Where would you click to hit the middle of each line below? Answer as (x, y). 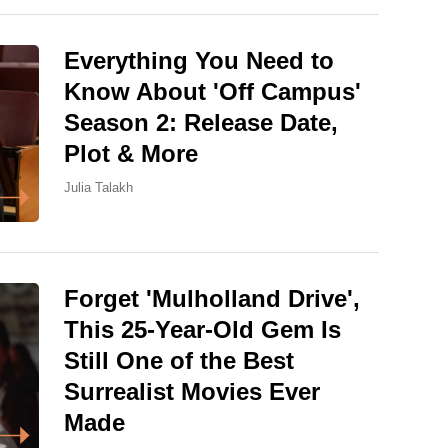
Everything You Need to (199, 60)
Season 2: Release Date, (201, 122)
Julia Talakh (98, 187)
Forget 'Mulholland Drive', (212, 299)
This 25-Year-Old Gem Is (202, 330)
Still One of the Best (179, 361)
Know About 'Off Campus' (212, 91)
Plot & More (131, 153)
